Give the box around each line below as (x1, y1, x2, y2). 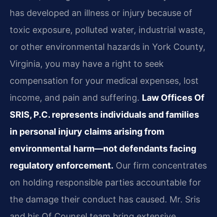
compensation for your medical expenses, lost (10, 76, 199, 86)
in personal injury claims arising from (10, 126, 164, 137)
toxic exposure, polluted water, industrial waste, (10, 25, 205, 35)
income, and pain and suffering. (10, 93, 142, 103)
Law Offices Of (142, 93, 204, 103)
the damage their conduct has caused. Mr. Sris (10, 194, 200, 205)
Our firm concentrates (113, 160, 207, 171)
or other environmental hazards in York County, (10, 42, 205, 52)
